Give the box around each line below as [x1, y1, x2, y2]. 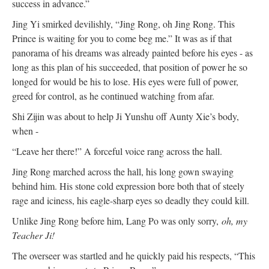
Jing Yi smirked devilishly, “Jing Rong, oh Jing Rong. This [12, 17, 235, 30]
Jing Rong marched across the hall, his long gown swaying [12, 165, 234, 178]
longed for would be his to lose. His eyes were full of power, [12, 74, 238, 88]
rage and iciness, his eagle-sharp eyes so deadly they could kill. [12, 193, 249, 207]
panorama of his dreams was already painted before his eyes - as [12, 46, 253, 59]
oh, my [222, 214, 247, 227]
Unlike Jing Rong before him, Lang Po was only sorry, [12, 214, 222, 227]
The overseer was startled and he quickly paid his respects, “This [12, 249, 255, 262]
